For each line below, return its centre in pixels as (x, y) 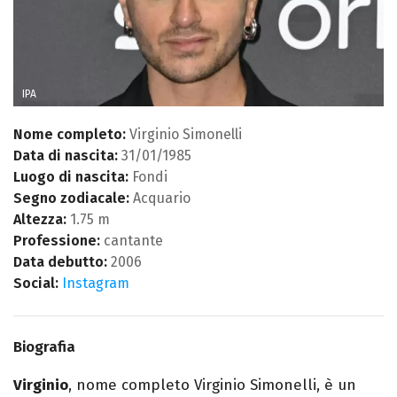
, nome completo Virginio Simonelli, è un (212, 385)
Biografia (44, 347)
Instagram (96, 284)
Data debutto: (60, 262)
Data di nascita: (66, 156)
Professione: (57, 241)
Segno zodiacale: (71, 198)
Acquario (160, 198)
